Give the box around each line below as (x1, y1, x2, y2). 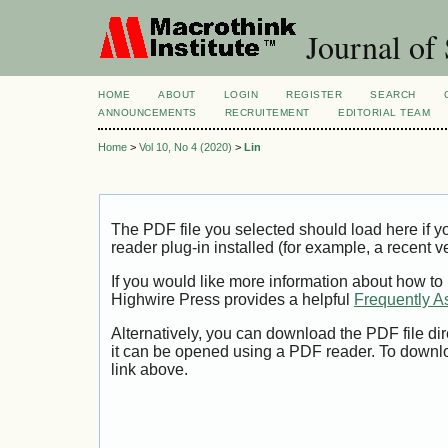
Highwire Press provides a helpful (111, 291, 354, 309)
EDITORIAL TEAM (338, 107, 431, 118)
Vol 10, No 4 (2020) (139, 141, 232, 154)
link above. (111, 360, 188, 378)
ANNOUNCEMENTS (98, 107, 197, 118)
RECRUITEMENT (224, 107, 311, 118)
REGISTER (286, 89, 343, 100)
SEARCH (370, 89, 416, 100)
